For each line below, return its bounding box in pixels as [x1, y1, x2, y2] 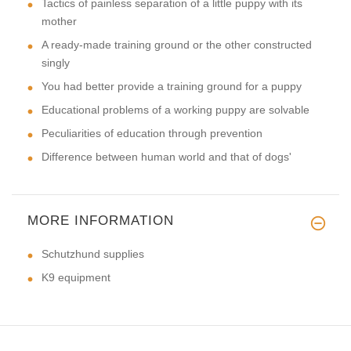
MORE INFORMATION [27, 212, 174, 228]
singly [42, 56, 70, 69]
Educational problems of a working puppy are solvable [42, 103, 309, 116]
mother [42, 14, 77, 27]
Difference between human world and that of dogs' [42, 150, 291, 163]
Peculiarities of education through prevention [42, 126, 262, 139]
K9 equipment [42, 270, 110, 284]
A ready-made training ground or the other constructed [42, 38, 312, 51]
